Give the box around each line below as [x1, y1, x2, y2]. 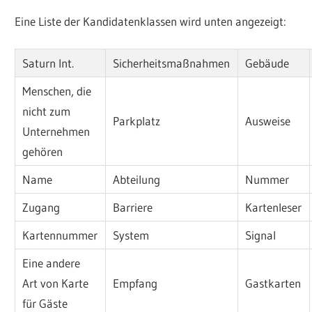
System [113, 228, 150, 243]
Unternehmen [22, 124, 91, 139]
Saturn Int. [22, 56, 75, 71]
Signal [245, 228, 276, 243]
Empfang [113, 276, 158, 291]
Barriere [113, 200, 153, 215]
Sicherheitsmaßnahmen [113, 56, 231, 71]
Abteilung [113, 172, 161, 187]
